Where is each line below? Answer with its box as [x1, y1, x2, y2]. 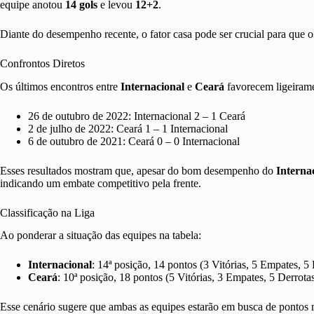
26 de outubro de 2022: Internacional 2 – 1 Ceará [28, 109, 245, 122]
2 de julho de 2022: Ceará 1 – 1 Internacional [28, 122, 228, 135]
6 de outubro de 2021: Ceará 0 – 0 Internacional [28, 135, 240, 147]
